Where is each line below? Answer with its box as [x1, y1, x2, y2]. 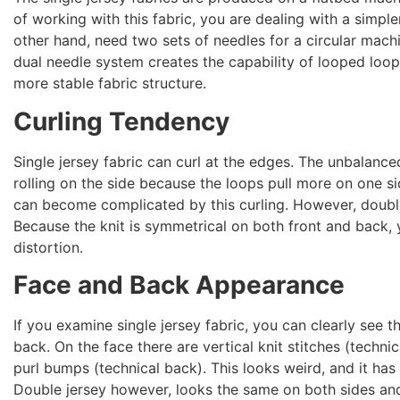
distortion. [13, 237, 84, 256]
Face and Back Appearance [13, 269, 346, 300]
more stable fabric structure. [13, 74, 207, 93]
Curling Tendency [13, 105, 230, 137]
